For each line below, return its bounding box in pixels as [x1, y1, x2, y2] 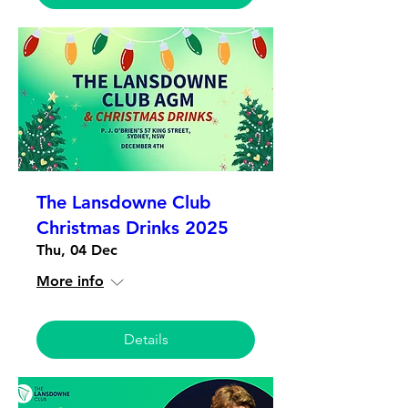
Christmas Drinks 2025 [36, 216, 229, 239]
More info [36, 271, 104, 290]
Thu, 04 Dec [36, 240, 117, 259]
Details [123, 330, 168, 348]
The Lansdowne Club [36, 190, 211, 213]
